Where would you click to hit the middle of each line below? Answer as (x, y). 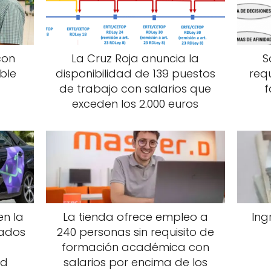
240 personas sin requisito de (135, 232)
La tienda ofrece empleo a (135, 217)
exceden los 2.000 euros (135, 104)
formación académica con (135, 247)
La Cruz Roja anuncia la (135, 59)
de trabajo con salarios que (135, 89)
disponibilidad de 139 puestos (135, 74)
